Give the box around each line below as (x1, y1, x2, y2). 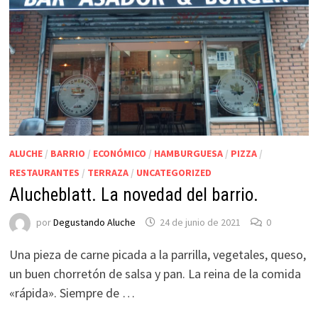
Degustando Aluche (53, 216, 136, 229)
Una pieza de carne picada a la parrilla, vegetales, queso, (9, 246, 306, 263)
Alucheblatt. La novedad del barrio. (9, 184, 258, 205)
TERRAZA (87, 165, 128, 179)
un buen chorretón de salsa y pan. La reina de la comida (9, 265, 301, 282)
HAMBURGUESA (153, 146, 223, 160)
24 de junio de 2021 (159, 216, 241, 229)
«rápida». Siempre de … (9, 284, 135, 301)
